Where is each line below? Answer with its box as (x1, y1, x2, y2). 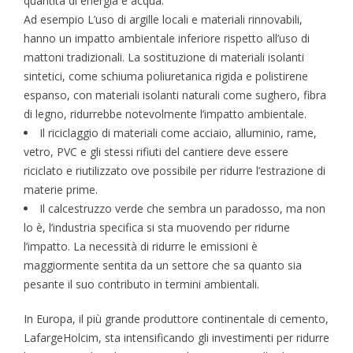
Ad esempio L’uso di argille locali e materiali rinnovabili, (24, 12, 303, 28)
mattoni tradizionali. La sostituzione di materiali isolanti (24, 50, 304, 65)
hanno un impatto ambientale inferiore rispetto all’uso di (24, 31, 310, 46)
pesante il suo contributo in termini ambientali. (24, 277, 259, 292)
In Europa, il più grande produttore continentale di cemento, (24, 311, 329, 327)
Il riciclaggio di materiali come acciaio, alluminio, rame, (39, 125, 317, 141)
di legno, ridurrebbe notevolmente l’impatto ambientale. (24, 106, 307, 122)
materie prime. (24, 182, 98, 198)
